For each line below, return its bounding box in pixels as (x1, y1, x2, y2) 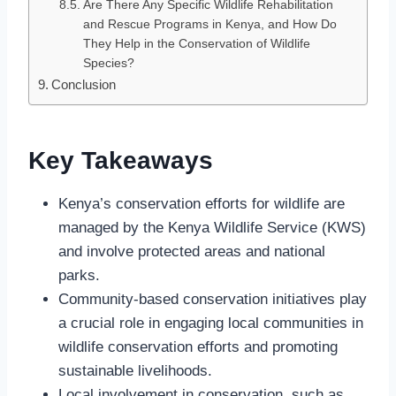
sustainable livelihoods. (58, 362, 212, 379)
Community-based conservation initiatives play (58, 290, 367, 308)
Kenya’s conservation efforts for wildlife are (58, 194, 345, 212)
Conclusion (51, 76, 117, 92)
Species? (82, 56, 134, 70)
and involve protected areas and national (58, 242, 325, 260)
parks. (58, 266, 100, 284)
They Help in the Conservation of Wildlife (82, 36, 310, 50)
